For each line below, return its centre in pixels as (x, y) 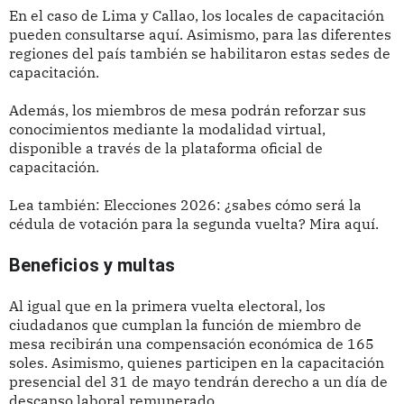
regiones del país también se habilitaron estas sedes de (199, 54)
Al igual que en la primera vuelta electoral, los (167, 306)
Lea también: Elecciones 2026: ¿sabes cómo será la (185, 205)
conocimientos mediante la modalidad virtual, (167, 129)
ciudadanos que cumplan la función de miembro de (185, 325)
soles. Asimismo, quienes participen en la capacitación (196, 363)
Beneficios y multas (92, 266)
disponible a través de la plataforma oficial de (165, 148)
